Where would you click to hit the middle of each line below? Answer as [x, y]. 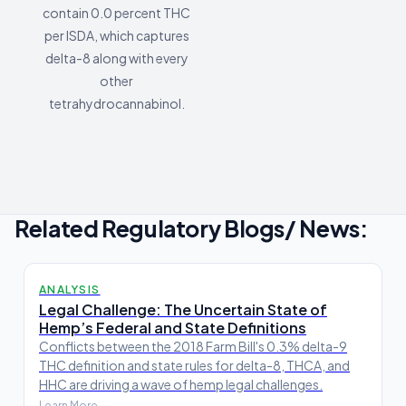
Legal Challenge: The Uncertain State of [183, 310]
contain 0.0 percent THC [117, 13]
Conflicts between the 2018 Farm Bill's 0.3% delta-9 [193, 347]
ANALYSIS [70, 290]
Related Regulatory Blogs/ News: [191, 228]
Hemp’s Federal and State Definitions [173, 328]
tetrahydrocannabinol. [116, 104]
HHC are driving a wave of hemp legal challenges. [181, 385]
